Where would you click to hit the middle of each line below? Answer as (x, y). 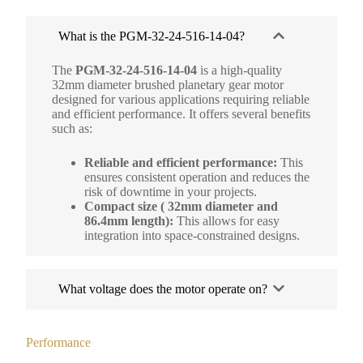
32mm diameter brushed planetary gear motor (168, 84)
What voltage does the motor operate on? (163, 288)
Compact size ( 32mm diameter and (181, 206)
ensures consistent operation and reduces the (197, 177)
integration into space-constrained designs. (192, 235)
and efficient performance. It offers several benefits (181, 113)
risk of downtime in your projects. (171, 191)
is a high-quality (239, 70)
